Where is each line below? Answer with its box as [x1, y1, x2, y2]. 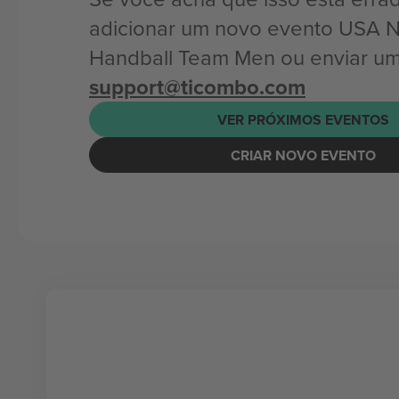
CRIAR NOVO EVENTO [230, 144, 376, 166]
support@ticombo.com [89, 71, 305, 102]
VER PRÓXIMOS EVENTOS [216, 109, 389, 130]
